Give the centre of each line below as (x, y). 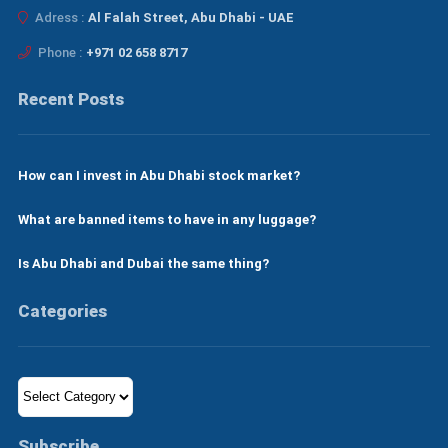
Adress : (57, 17)
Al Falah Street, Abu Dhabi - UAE (190, 17)
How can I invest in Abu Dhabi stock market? (158, 175)
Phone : (58, 52)
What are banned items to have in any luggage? (166, 219)
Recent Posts (70, 98)
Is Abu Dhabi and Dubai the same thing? (143, 263)
